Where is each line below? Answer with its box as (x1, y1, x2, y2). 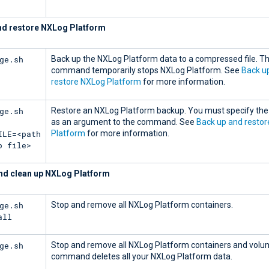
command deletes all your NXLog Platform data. (51, 252, 232, 262)
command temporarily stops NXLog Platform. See (51, 65, 241, 76)
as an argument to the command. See (51, 117, 196, 127)
